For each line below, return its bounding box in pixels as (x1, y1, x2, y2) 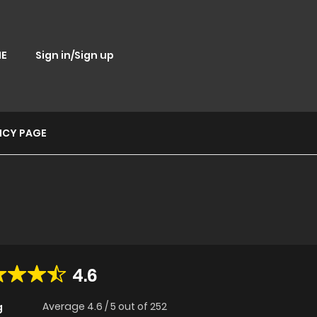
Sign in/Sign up (35, 48, 114, 63)
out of (118, 299, 150, 314)
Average (42, 299, 87, 314)
